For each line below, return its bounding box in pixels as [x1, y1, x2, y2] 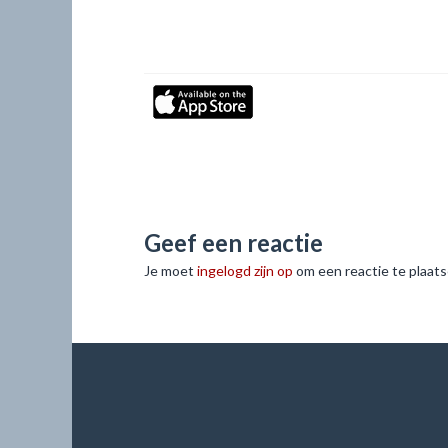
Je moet [144, 262, 197, 280]
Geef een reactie [144, 227, 323, 257]
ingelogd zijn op [197, 262, 293, 280]
